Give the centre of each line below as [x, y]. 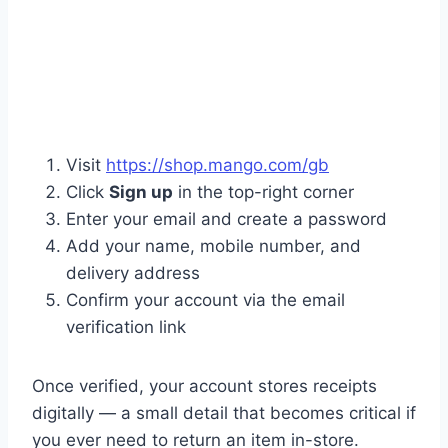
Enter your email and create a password [226, 219]
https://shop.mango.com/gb [217, 165]
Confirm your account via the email [205, 300]
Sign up [141, 192]
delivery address [133, 273]
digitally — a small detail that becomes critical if [224, 413]
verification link [126, 327]
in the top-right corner [263, 192]
